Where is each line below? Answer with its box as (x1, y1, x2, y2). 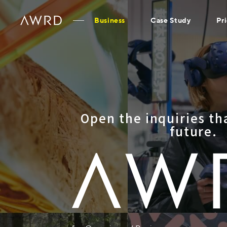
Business (94, 16, 126, 24)
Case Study (150, 16, 191, 24)
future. (169, 122, 218, 140)
